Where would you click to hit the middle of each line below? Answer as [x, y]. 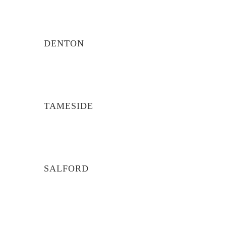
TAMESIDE [69, 106]
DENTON [64, 43]
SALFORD [66, 168]
